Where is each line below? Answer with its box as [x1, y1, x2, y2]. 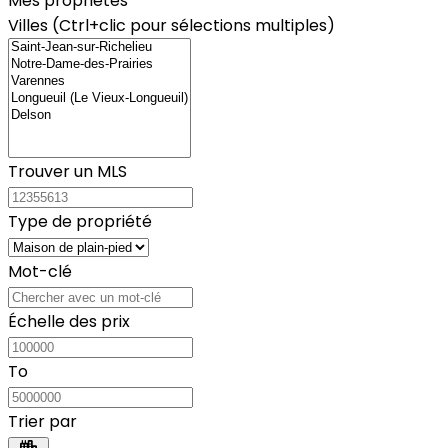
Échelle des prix [8, 309, 130, 333]
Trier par [8, 409, 77, 433]
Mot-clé [8, 259, 72, 283]
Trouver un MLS [8, 159, 127, 183]
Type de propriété [8, 209, 152, 233]
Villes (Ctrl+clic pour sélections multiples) [8, 13, 335, 37]
